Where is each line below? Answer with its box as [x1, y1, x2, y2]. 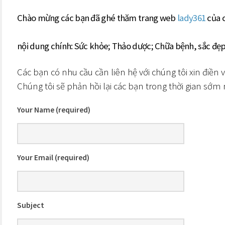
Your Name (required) [17, 105, 90, 115]
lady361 [177, 12, 206, 24]
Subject [17, 200, 44, 210]
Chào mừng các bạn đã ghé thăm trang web [17, 12, 177, 24]
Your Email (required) [17, 153, 89, 162]
